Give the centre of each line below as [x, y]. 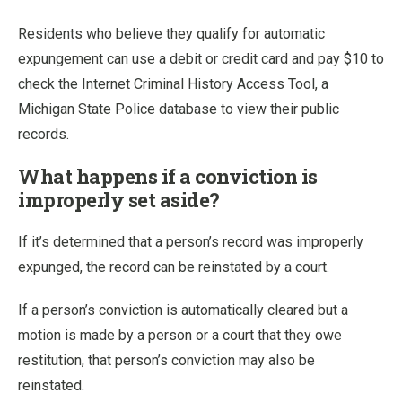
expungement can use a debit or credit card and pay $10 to [201, 58]
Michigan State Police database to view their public [179, 109]
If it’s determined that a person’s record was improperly [191, 241]
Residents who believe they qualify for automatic [171, 33]
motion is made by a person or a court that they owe [180, 335]
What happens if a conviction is [168, 176]
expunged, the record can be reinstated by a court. [174, 267]
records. [44, 134]
